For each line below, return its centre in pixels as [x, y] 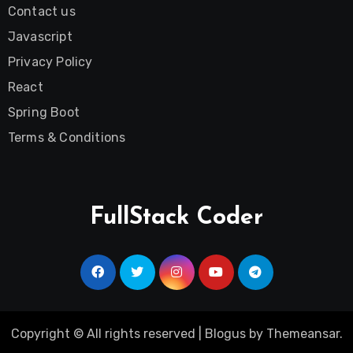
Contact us [41, 11]
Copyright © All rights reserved [104, 333]
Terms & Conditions [67, 137]
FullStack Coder [176, 217]
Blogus [225, 333]
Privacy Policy [50, 61]
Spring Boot [43, 112]
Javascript [40, 36]
